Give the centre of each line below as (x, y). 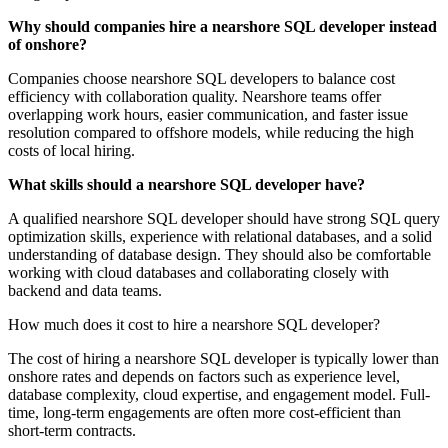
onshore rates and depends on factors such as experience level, (204, 377)
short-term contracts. (72, 431)
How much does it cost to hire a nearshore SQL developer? (194, 325)
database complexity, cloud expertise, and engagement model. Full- (219, 395)
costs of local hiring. (71, 151)
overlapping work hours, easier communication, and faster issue (208, 115)
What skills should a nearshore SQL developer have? (186, 185)
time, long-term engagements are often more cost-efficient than (204, 413)
